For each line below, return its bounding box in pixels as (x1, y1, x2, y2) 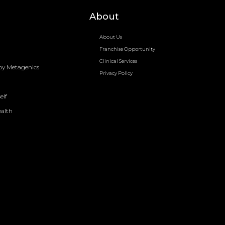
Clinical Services (99, 58, 138, 64)
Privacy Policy (99, 70, 133, 76)
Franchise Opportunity (99, 46, 156, 52)
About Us (99, 34, 123, 40)
